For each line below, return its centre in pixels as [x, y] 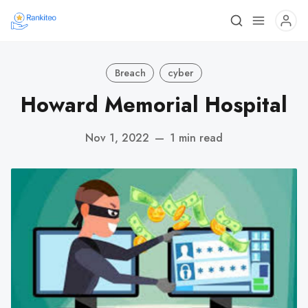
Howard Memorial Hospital [154, 105]
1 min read [196, 137]
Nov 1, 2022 [117, 137]
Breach [130, 73]
